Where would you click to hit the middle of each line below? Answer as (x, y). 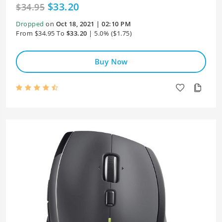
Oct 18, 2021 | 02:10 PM (93, 24)
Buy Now (111, 61)
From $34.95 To (40, 33)
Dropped (30, 24)
